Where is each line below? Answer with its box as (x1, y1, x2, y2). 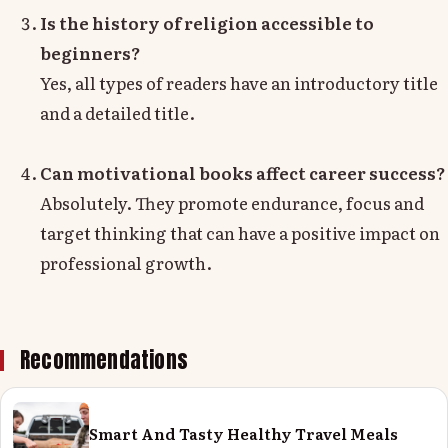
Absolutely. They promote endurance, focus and (40, 189, 424, 215)
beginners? (40, 39, 141, 65)
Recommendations (20, 345, 189, 377)
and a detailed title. (40, 99, 195, 125)
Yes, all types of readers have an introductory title (40, 69, 438, 95)
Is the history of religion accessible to (40, 9, 374, 35)
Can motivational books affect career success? (40, 159, 446, 185)
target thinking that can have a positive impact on (40, 219, 440, 245)
